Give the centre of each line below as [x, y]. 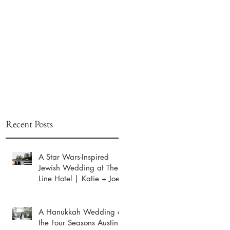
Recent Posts [29, 124]
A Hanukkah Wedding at [81, 212]
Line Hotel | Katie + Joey [81, 178]
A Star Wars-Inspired [74, 157]
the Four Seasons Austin [78, 223]
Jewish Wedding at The [78, 168]
